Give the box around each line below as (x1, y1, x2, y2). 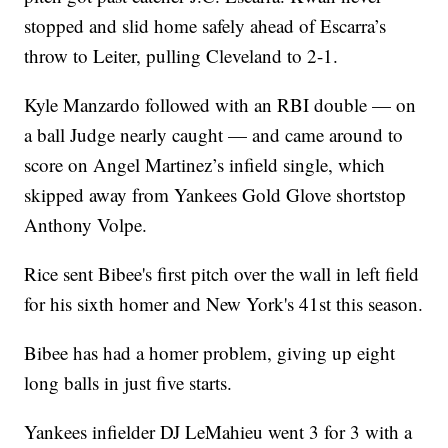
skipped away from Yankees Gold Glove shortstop (24, 182, 407, 208)
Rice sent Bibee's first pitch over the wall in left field (24, 261, 420, 287)
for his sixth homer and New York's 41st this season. (24, 291, 424, 317)
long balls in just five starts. (24, 370, 233, 396)
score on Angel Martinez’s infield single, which (24, 152, 386, 178)
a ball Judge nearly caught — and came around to (24, 122, 404, 148)
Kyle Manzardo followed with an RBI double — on (24, 92, 417, 118)
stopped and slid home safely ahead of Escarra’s (24, 13, 387, 39)
